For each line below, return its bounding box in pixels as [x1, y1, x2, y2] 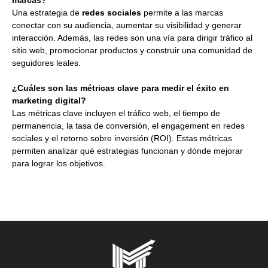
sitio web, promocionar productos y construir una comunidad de [12, 45, 252, 55]
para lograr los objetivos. [12, 158, 105, 168]
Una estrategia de [12, 7, 82, 17]
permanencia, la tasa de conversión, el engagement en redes [12, 120, 245, 130]
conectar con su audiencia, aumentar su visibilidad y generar [12, 20, 242, 30]
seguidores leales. [12, 57, 81, 68]
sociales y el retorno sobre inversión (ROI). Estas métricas [12, 133, 232, 143]
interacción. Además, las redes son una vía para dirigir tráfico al [12, 32, 252, 42]
